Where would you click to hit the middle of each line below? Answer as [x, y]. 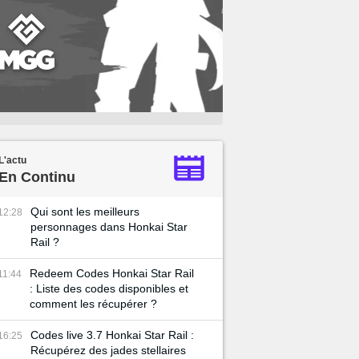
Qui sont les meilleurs [85, 212]
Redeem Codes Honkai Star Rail [112, 273]
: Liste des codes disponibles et [109, 288]
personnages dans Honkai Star [109, 227]
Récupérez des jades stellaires [108, 350]
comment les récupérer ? [93, 304]
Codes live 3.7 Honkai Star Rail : [112, 335]
